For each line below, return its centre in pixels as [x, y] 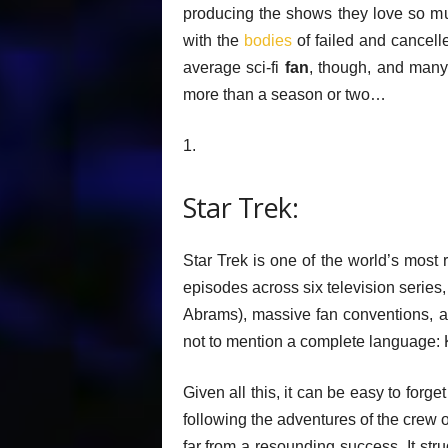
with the [213, 40]
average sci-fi [233, 67]
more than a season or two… [284, 94]
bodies [267, 40]
